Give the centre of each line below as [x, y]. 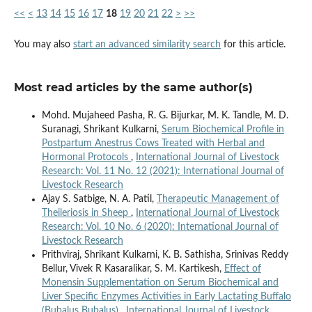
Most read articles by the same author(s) [133, 87]
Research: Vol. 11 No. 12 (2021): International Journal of [163, 171]
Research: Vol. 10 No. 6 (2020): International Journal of [160, 227]
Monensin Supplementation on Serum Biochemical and [160, 282]
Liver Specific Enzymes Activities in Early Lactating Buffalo [166, 296]
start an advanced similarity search [147, 44]
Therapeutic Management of [218, 199]
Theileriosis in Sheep [86, 213]
